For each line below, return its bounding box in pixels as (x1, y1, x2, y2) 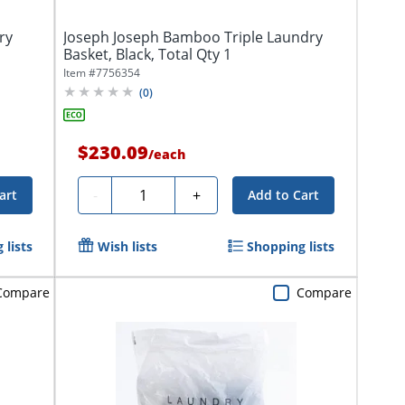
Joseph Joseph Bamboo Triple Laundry (63, 27, 323, 48)
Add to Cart (248, 186, 320, 204)
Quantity (118, 183, 177, 203)
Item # (63, 65, 96, 81)
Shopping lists (247, 238, 335, 256)
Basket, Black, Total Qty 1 (63, 44, 231, 65)
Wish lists (98, 238, 157, 256)
